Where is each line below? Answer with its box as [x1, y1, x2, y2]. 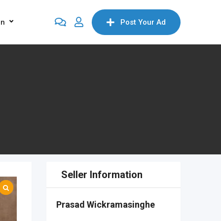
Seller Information [61, 169, 143, 181]
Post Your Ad [120, 18, 166, 27]
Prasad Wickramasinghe [56, 199, 155, 210]
